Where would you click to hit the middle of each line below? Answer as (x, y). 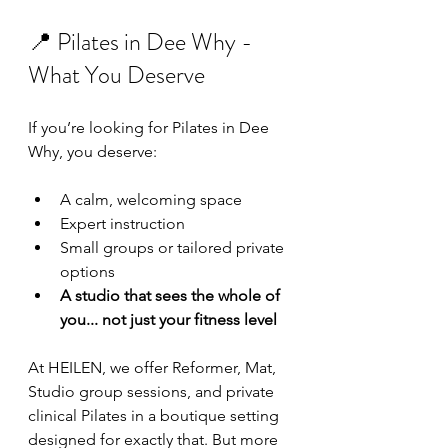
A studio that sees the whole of (172, 295)
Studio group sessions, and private (153, 391)
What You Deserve (116, 75)
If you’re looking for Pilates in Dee (150, 127)
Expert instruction (122, 223)
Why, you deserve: (92, 151)
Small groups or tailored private (174, 247)
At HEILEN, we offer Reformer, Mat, (154, 367)
